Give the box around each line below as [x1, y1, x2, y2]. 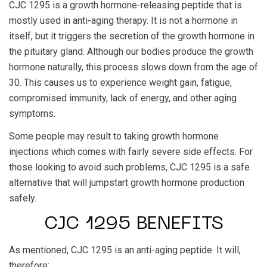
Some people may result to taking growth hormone [9, 131, 219, 142]
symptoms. [9, 108, 55, 119]
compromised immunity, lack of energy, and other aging [9, 92, 237, 104]
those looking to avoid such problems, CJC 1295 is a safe [9, 162, 250, 173]
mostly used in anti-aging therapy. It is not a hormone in [9, 15, 238, 26]
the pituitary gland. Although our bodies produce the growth [9, 46, 253, 57]
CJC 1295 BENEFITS [44, 216, 223, 233]
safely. [9, 193, 36, 204]
